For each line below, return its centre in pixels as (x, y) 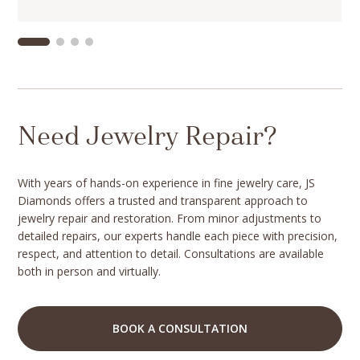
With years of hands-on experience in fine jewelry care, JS (167, 183)
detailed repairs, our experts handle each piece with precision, (178, 236)
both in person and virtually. (90, 272)
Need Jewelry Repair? (148, 138)
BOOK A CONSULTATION (180, 329)
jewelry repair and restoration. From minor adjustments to (170, 219)
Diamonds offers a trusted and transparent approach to (163, 201)
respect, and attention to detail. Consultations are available (171, 254)
